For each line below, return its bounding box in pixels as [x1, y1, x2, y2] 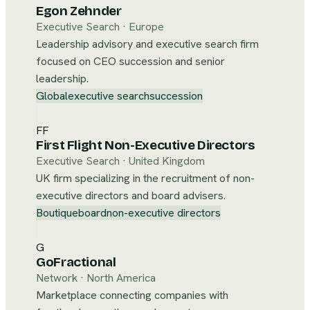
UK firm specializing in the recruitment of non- [36, 171, 255, 185]
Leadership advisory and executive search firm [36, 37, 259, 51]
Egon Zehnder [36, 3, 122, 19]
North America [86, 271, 156, 285]
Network [36, 271, 77, 285]
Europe [129, 19, 164, 34]
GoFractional [36, 255, 116, 270]
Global [36, 89, 68, 103]
